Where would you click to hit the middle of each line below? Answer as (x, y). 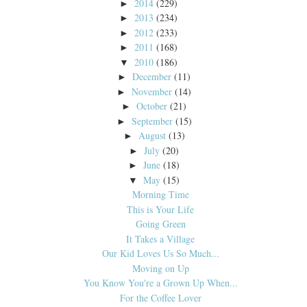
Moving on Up (160, 268)
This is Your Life (160, 209)
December (152, 77)
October (152, 106)
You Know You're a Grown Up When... (160, 283)
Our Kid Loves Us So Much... (160, 254)
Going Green (160, 224)
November (152, 91)
